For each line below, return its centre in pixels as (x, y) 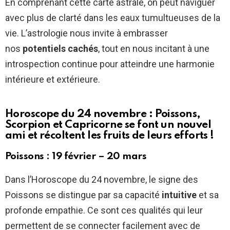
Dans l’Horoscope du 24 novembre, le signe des (102, 180)
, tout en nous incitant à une (154, 49)
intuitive (179, 195)
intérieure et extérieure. (53, 80)
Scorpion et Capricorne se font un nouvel (108, 125)
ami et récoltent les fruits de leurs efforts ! (110, 136)
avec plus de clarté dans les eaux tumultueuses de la (113, 18)
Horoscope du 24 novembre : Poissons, (103, 114)
